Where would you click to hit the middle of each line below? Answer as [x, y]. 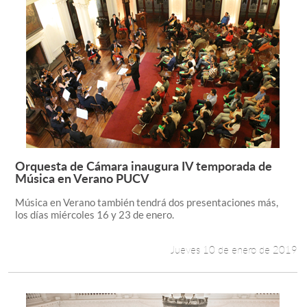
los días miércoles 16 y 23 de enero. [94, 214]
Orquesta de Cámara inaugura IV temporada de [143, 165]
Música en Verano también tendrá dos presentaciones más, [146, 202]
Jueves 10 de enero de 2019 [234, 249]
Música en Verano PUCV [82, 178]
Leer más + [230, 176]
